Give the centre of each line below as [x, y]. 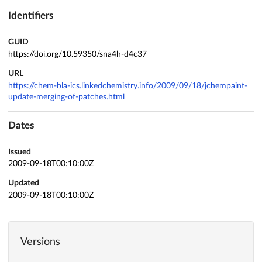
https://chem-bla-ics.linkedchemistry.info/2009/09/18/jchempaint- [128, 86]
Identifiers [31, 16]
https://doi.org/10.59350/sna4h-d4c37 [77, 55]
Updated [24, 183]
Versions [40, 242]
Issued [20, 152]
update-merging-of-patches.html [66, 97]
